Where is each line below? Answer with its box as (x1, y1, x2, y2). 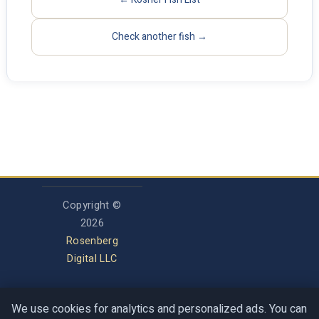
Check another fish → (112, 29, 207, 45)
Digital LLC (67, 251, 117, 266)
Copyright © (63, 198, 122, 213)
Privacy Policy (68, 303, 123, 315)
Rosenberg (66, 234, 119, 249)
